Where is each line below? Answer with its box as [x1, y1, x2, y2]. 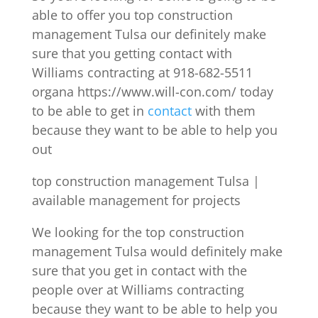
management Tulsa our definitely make [31, 25, 266, 43]
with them [191, 102, 256, 119]
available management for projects [31, 191, 241, 209]
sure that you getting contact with [31, 44, 232, 62]
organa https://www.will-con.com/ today [31, 82, 273, 100]
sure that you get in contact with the [31, 261, 247, 279]
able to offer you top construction [31, 6, 233, 23]
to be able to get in [31, 102, 148, 119]
